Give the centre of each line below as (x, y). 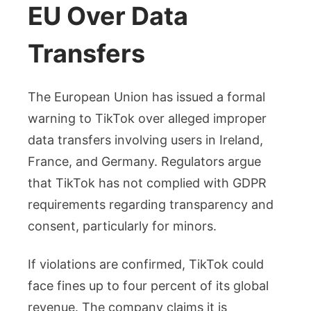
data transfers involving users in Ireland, (145, 140)
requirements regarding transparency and (151, 205)
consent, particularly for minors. (122, 226)
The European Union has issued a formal (146, 97)
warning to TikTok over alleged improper (147, 119)
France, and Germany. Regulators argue (144, 162)
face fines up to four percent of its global (148, 286)
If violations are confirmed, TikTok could (146, 264)
